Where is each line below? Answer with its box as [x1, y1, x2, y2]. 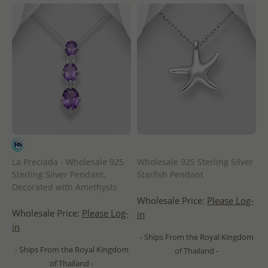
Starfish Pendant [137, 168, 203, 180]
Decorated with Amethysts [12, 181, 117, 193]
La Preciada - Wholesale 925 [12, 156, 124, 167]
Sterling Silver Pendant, [12, 168, 105, 180]
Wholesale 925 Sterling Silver [137, 156, 253, 167]
